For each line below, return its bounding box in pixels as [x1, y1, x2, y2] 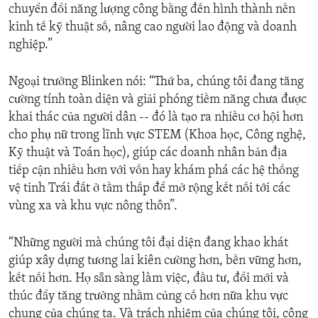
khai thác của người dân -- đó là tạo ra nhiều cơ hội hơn [9, 111, 303, 125]
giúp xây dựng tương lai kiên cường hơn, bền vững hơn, [9, 254, 302, 268]
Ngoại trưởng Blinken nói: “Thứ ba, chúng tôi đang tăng [9, 75, 304, 89]
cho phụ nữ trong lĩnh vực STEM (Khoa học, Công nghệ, [9, 128, 306, 143]
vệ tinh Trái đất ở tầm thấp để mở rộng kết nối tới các [9, 182, 290, 196]
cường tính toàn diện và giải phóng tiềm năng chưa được [9, 93, 307, 107]
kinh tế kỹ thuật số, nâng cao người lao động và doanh [9, 21, 297, 35]
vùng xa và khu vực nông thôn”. [9, 199, 177, 214]
